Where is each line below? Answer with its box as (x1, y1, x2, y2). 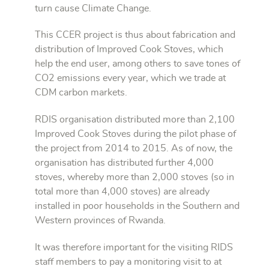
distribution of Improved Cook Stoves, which (35, 44, 223, 55)
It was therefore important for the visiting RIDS (35, 243, 233, 253)
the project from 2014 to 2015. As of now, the (35, 144, 232, 154)
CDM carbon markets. (35, 88, 127, 98)
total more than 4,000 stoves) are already (35, 187, 210, 197)
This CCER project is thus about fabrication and (35, 30, 235, 40)
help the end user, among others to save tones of (35, 59, 240, 69)
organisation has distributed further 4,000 (35, 158, 214, 168)
